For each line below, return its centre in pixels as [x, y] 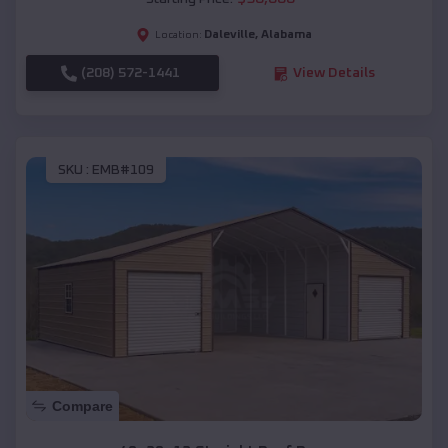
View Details [333, 73]
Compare [82, 405]
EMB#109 [123, 169]
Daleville [229, 35]
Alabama [286, 35]
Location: [178, 35]
